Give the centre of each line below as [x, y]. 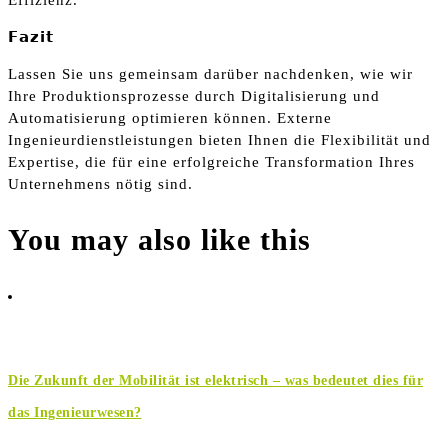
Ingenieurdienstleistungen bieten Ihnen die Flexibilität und [219, 139]
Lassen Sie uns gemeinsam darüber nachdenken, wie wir [210, 73]
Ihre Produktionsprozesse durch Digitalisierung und [194, 95]
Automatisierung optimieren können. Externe [170, 117]
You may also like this [159, 239]
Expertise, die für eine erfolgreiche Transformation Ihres [211, 161]
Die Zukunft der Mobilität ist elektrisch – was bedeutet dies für [215, 380]
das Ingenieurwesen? [75, 412]
